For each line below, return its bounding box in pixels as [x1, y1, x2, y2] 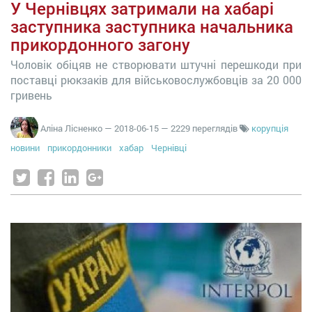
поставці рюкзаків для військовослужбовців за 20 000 [10, 72, 302, 87]
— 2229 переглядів [161, 121, 240, 134]
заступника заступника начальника [10, 17, 293, 37]
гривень [10, 88, 52, 102]
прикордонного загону [10, 36, 190, 55]
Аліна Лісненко [40, 121, 102, 134]
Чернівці [151, 141, 187, 154]
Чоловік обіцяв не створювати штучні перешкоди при [10, 57, 302, 72]
